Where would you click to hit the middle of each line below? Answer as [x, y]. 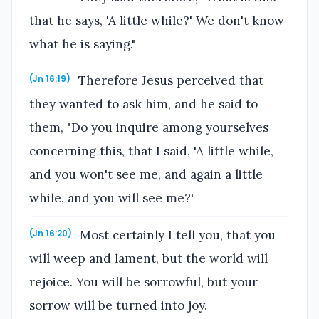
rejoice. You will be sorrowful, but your [143, 282]
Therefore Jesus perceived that [169, 81]
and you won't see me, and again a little [146, 175]
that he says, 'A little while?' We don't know [157, 20]
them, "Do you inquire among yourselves [149, 128]
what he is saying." [83, 44]
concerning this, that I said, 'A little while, [151, 151]
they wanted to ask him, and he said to [143, 104]
